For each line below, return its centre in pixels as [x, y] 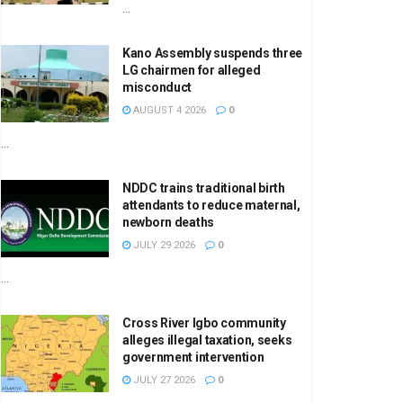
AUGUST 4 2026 [168, 111]
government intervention [193, 358]
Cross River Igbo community [204, 323]
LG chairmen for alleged [192, 71]
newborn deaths [169, 223]
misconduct [157, 88]
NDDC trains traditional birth [204, 188]
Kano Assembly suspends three [213, 54]
